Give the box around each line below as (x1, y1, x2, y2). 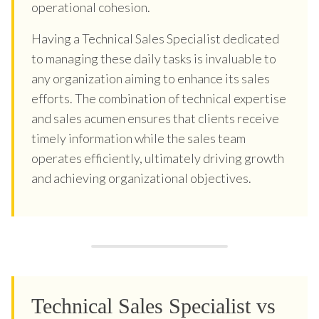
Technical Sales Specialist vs (31, 293, 276, 318)
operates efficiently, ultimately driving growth (31, 150, 284, 166)
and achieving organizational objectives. (31, 169, 251, 186)
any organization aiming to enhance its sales (31, 70, 270, 86)
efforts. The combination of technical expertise (31, 90, 286, 106)
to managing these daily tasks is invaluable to (31, 50, 276, 66)
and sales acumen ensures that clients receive (31, 110, 279, 126)
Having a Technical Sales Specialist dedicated (31, 30, 279, 46)
